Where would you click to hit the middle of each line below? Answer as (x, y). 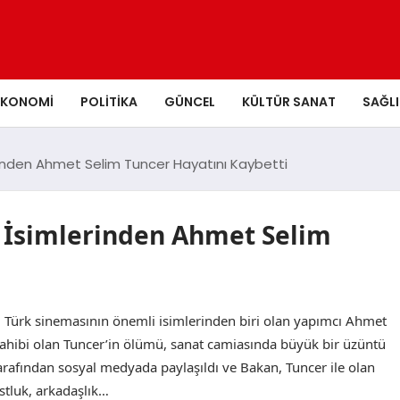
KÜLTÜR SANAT (288, 101)
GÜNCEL (189, 101)
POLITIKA (108, 101)
